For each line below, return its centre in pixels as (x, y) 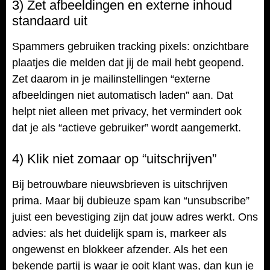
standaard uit (50, 21)
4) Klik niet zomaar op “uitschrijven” (114, 159)
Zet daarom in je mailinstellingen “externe (111, 79)
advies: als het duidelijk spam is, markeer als (119, 233)
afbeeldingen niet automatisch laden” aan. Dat (123, 96)
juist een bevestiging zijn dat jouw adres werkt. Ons (135, 217)
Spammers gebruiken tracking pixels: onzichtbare (130, 47)
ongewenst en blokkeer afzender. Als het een (120, 249)
